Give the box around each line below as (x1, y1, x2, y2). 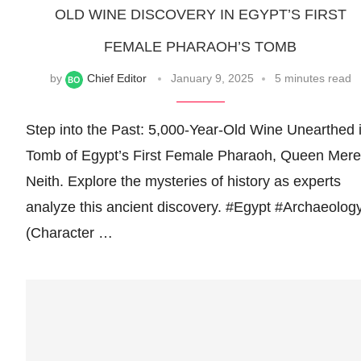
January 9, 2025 (170, 72, 254, 85)
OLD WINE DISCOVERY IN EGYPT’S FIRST (54, 6, 346, 23)
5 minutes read (274, 72, 351, 85)
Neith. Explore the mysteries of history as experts (26, 172, 341, 189)
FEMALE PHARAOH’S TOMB (104, 39, 297, 56)
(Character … (26, 224, 113, 241)
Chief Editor (86, 72, 147, 85)
